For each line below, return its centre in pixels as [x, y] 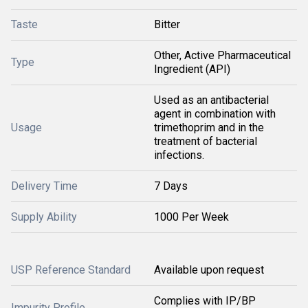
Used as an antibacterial [211, 100]
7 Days [171, 186]
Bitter [167, 24]
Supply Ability [44, 217]
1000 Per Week [191, 217]
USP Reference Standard [71, 270]
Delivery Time [44, 186]
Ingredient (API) [192, 69]
